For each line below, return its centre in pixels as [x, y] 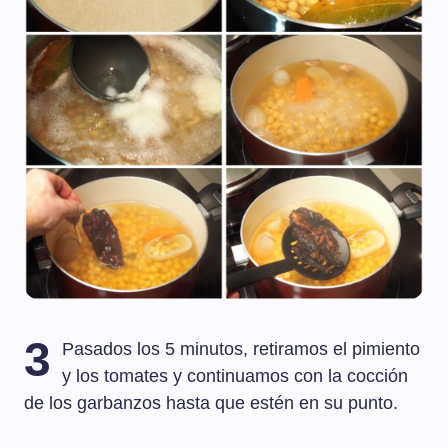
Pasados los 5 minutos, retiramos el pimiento [241, 349]
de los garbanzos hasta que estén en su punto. [211, 403]
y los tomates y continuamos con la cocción [235, 376]
